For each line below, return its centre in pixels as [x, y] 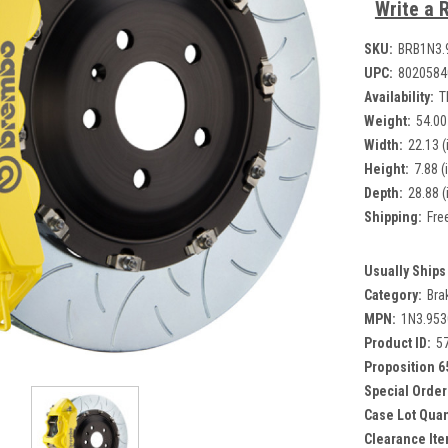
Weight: [387, 120]
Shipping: [392, 216]
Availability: [398, 96]
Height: [386, 168]
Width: [383, 144]
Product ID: [397, 342]
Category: [392, 294]
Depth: [383, 192]
